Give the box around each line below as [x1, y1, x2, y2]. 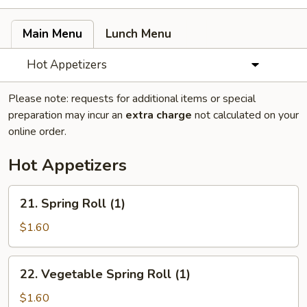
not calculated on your [192, 108, 299, 123]
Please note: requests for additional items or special [8, 91, 256, 106]
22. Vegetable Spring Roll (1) [20, 266, 191, 282]
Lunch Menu [106, 26, 171, 42]
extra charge [125, 108, 192, 123]
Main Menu [23, 26, 82, 42]
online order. [8, 124, 66, 139]
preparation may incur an [8, 108, 125, 123]
